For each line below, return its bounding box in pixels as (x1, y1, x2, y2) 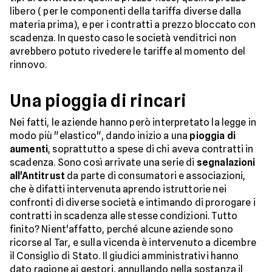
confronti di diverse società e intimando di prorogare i (10, 197, 256, 209)
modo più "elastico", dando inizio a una (10, 130, 190, 142)
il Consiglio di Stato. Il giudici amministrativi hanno (10, 250, 239, 262)
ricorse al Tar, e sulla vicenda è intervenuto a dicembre (10, 237, 256, 249)
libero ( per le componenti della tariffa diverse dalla (10, 5, 242, 18)
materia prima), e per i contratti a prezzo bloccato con (10, 19, 256, 31)
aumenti (10, 143, 49, 155)
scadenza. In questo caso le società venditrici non (10, 32, 237, 44)
